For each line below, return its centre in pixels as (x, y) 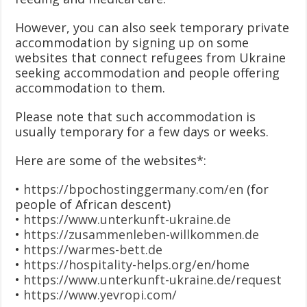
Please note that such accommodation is (136, 116)
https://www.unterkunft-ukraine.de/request (153, 279)
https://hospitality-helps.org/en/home (137, 264)
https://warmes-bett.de (93, 249)
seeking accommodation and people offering (148, 72)
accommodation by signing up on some (132, 42)
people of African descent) (93, 204)
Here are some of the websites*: (111, 160)
